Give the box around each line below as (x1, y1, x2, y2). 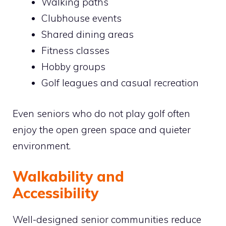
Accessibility (13, 184, 98, 202)
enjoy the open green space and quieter (13, 123, 191, 136)
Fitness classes (41, 44, 109, 56)
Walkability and (13, 167, 124, 185)
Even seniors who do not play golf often (13, 107, 190, 120)
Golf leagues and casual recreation (41, 77, 199, 89)
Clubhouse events (41, 12, 122, 24)
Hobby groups (41, 61, 105, 73)
